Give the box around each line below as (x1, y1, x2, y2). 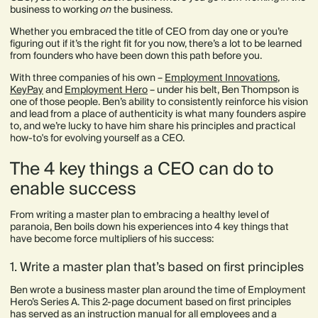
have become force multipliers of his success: (10, 232, 214, 246)
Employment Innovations (165, 71, 278, 84)
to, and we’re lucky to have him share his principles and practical (10, 119, 295, 133)
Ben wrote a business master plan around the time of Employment (10, 283, 306, 297)
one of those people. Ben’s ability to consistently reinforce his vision (10, 95, 308, 109)
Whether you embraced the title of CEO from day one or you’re (10, 25, 288, 38)
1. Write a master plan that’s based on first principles (10, 259, 304, 275)
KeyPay (10, 83, 43, 97)
